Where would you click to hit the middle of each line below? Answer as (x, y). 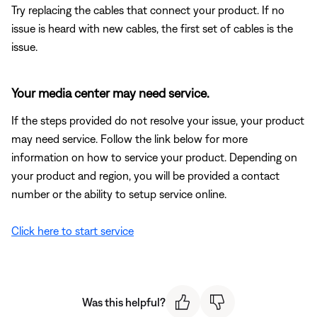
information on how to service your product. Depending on (154, 157)
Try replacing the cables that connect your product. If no (148, 10)
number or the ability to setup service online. (119, 194)
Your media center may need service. (110, 93)
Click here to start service (73, 230)
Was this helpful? (124, 302)
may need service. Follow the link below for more (129, 138)
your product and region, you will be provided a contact (145, 175)
